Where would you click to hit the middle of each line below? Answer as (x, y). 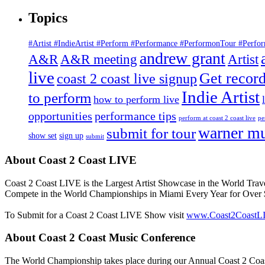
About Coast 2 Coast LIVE (71, 160)
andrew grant (182, 59)
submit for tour (151, 134)
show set (43, 136)
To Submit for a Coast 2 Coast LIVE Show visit (96, 215)
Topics (48, 18)
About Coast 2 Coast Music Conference (100, 238)
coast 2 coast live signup (127, 79)
